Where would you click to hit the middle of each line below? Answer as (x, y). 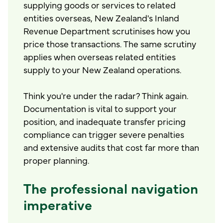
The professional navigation (111, 187)
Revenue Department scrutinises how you (107, 30)
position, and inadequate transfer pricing (105, 121)
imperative (58, 204)
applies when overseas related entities (100, 56)
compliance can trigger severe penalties (104, 134)
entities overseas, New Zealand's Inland (102, 17)
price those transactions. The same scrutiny (110, 43)
